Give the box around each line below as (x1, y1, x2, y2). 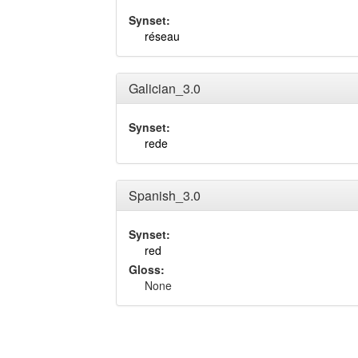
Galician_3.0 (129, 79, 201, 97)
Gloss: (129, 261, 165, 277)
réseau (145, 28, 180, 44)
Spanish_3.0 (129, 186, 201, 205)
